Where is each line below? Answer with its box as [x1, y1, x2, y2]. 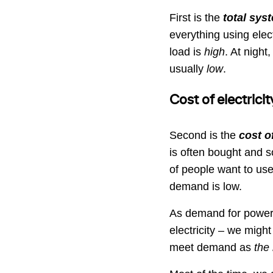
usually [169, 62, 207, 75]
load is [169, 45, 204, 58]
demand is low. [169, 180, 242, 193]
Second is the [169, 129, 239, 141]
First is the [169, 11, 223, 24]
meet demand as [169, 241, 254, 253]
